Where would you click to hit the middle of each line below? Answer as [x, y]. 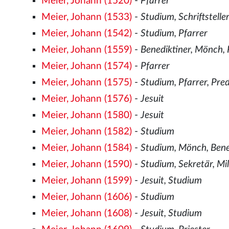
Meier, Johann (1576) [87, 99]
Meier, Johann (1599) [87, 180]
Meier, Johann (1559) [87, 50]
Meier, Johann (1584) [87, 148]
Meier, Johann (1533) [87, 17]
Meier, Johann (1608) [87, 213]
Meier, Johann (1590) [87, 164]
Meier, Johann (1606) [87, 197]
